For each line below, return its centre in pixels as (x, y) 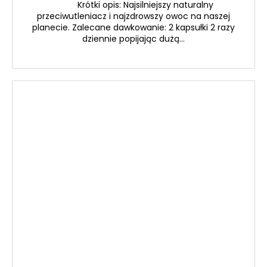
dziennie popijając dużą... (133, 38)
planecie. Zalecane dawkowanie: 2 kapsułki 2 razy (133, 27)
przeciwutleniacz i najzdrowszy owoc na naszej (133, 16)
